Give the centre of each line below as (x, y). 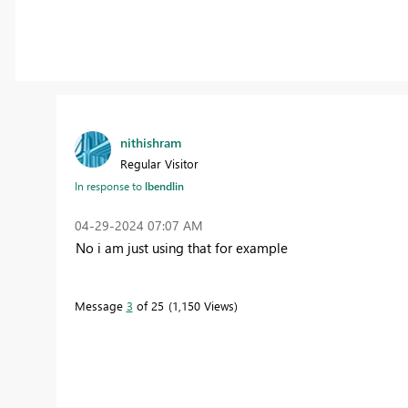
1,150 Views (203, 305)
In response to (109, 185)
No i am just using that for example (183, 247)
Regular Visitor (159, 163)
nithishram (150, 142)
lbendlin (164, 185)
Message (100, 305)
